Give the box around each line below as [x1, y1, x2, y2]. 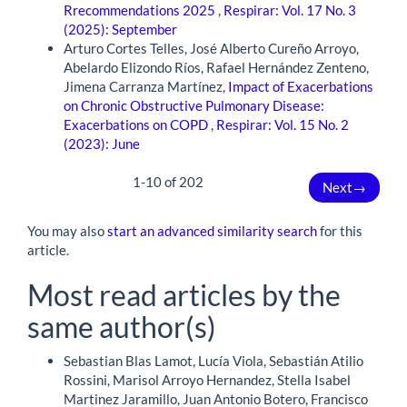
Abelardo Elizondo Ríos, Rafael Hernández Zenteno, [64, 58, 369, 75]
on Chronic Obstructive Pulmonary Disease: [64, 96, 324, 114]
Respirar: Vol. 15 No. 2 [216, 115, 349, 133]
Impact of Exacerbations [228, 77, 373, 94]
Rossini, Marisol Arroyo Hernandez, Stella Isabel [64, 372, 351, 389]
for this [317, 222, 362, 239]
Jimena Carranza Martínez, [64, 77, 228, 94]
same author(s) [27, 308, 216, 344]
